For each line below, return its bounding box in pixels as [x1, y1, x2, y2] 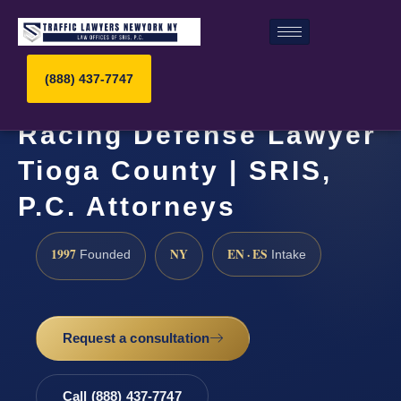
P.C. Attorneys [18, 192, 236, 222]
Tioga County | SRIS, [18, 156, 332, 186]
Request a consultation [62, 330, 210, 346]
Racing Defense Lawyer [18, 120, 377, 150]
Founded [76, 247, 131, 261]
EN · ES [227, 244, 268, 263]
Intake [268, 247, 306, 261]
